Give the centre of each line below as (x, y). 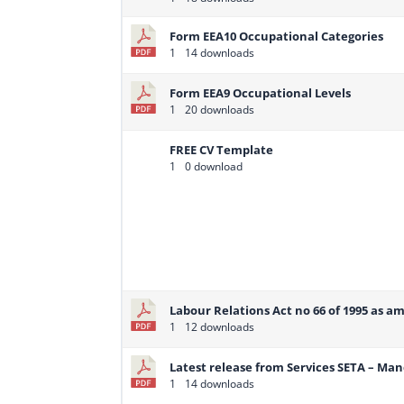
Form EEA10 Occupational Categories (277, 37)
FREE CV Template (222, 150)
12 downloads (219, 327)
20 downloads (219, 110)
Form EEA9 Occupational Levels (261, 93)
